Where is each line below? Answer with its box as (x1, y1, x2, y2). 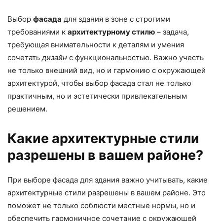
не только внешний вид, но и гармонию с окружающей (7, 66, 206, 75)
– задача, (155, 27, 189, 37)
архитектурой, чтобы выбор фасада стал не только (7, 78, 191, 88)
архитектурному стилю (68, 27, 155, 37)
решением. (7, 104, 47, 114)
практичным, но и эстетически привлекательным (7, 91, 187, 101)
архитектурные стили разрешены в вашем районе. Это (7, 188, 206, 198)
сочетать (7, 53, 42, 63)
